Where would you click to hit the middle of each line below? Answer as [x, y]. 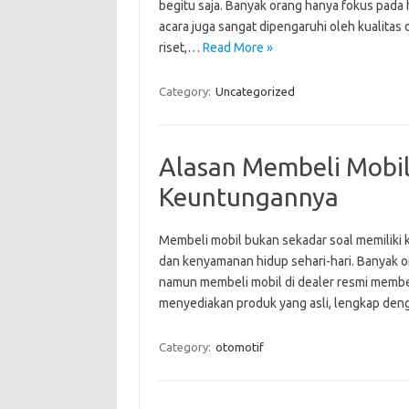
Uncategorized [255, 91]
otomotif [239, 347]
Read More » [237, 47]
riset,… [180, 47]
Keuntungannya [248, 197]
